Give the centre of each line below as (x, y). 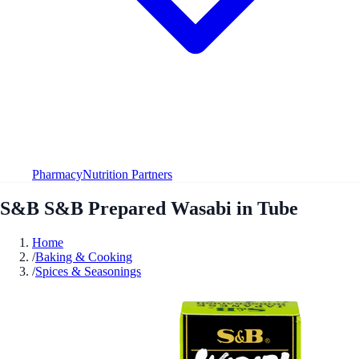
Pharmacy (57, 174)
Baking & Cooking (84, 256)
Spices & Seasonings (88, 271)
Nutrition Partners (127, 174)
